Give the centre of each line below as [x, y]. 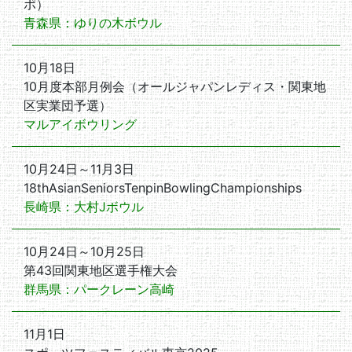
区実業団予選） [68, 105]
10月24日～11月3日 [79, 169]
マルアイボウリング [80, 124]
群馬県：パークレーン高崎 [99, 289]
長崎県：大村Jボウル [84, 207]
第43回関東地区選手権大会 [101, 270]
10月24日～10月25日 [84, 251]
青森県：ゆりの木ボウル [93, 23]
